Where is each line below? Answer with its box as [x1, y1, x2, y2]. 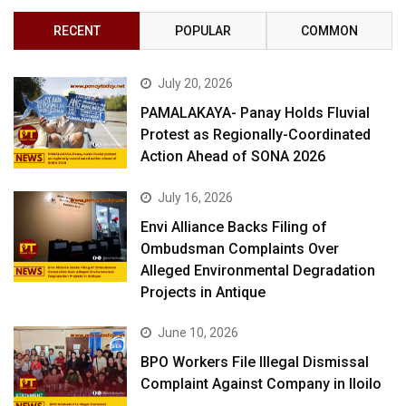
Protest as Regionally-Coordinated [140, 126, 372, 144]
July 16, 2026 [158, 189, 234, 205]
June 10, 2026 [158, 324, 239, 340]
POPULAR [174, 24, 231, 39]
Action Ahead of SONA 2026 [140, 148, 326, 166]
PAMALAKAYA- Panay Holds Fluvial [140, 104, 371, 122]
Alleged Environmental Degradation [140, 261, 376, 279]
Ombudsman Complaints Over [140, 239, 340, 257]
